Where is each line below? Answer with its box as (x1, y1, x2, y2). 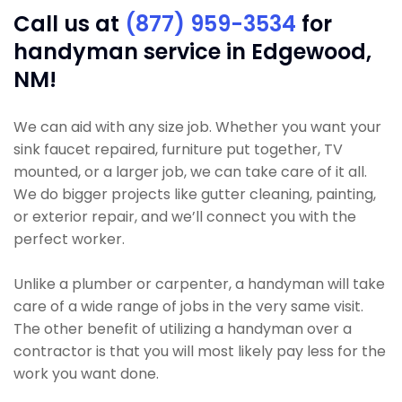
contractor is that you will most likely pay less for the (13, 341, 386, 362)
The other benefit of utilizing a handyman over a (13, 319, 352, 339)
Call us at (13, 9, 125, 39)
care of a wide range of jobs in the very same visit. (13, 296, 363, 317)
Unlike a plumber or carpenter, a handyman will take (13, 274, 385, 294)
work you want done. (13, 363, 159, 384)
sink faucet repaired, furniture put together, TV (13, 139, 343, 160)
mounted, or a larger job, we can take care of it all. (13, 162, 367, 182)
